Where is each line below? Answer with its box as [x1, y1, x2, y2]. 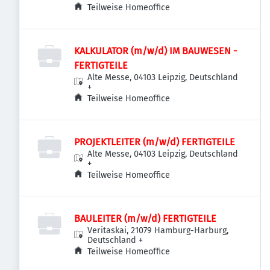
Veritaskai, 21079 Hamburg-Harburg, [87, 225, 229, 236]
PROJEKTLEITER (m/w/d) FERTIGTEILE [74, 136, 235, 148]
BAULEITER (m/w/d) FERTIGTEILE [74, 213, 216, 224]
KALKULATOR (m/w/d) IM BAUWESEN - [74, 45, 237, 57]
